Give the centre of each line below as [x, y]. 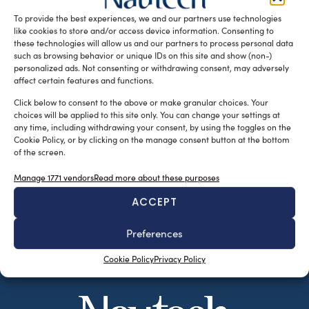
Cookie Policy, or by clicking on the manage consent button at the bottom [152, 140]
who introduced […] [60, 13]
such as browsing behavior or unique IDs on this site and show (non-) [143, 56]
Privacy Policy [180, 258]
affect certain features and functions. [84, 80]
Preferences [154, 233]
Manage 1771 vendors [54, 177]
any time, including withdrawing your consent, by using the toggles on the [152, 127]
